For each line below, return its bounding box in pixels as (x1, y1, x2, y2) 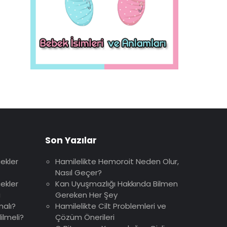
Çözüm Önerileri (55, 211, 115, 222)
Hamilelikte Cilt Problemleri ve (55, 200, 166, 211)
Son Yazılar (45, 134, 97, 147)
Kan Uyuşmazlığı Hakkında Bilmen (55, 178, 178, 189)
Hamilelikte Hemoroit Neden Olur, (55, 156, 179, 167)
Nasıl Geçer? (55, 167, 102, 178)
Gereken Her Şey (55, 189, 118, 200)
